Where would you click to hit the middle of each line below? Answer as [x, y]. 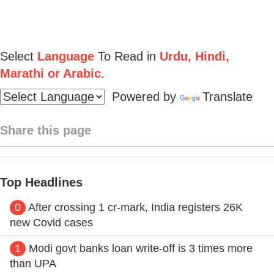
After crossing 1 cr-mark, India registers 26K [135, 207]
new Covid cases [51, 222]
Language [66, 56]
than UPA [33, 263]
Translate [228, 96]
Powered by [142, 96]
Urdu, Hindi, [193, 56]
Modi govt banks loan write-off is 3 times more [141, 248]
